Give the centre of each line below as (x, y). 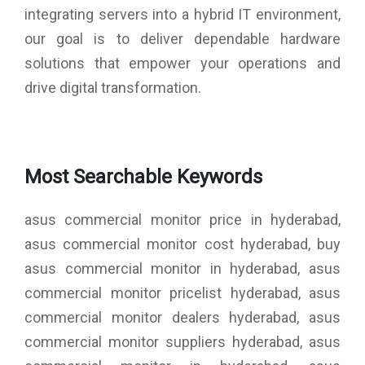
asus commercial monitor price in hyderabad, (182, 219)
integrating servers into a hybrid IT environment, (182, 14)
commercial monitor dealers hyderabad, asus (182, 317)
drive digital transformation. (113, 87)
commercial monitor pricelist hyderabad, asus (182, 292)
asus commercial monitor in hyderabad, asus (182, 268)
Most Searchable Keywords (143, 176)
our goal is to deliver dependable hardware (182, 38)
